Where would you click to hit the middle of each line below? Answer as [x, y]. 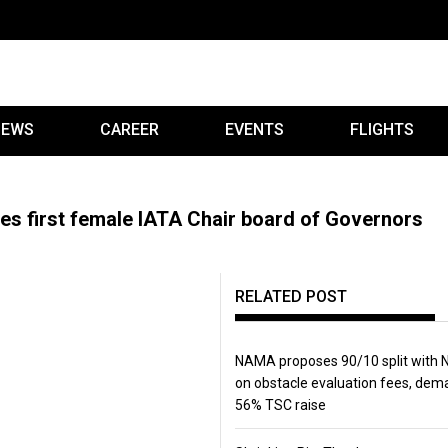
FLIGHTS [382, 129]
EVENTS [254, 129]
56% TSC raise [280, 405]
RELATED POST [290, 296]
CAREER [129, 129]
